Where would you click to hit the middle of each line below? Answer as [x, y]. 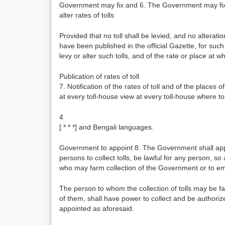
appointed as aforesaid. [97, 208]
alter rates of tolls [87, 15]
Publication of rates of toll [99, 76]
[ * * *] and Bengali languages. [106, 127]
